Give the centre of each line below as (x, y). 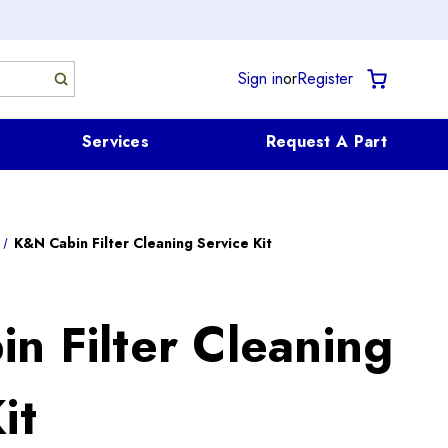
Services (115, 141)
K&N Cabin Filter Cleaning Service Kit (142, 242)
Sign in (261, 78)
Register (325, 78)
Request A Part (326, 141)
